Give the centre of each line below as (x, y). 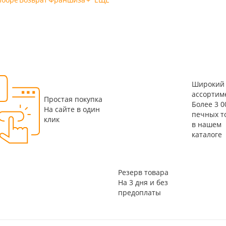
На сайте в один (72, 109)
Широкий (208, 84)
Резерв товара (143, 172)
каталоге (207, 134)
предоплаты (139, 192)
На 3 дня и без (143, 182)
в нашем (207, 124)
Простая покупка (73, 99)
